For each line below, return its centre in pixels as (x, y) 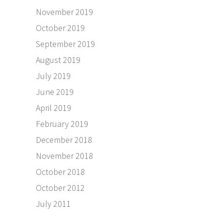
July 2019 (53, 76)
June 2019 (55, 92)
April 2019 (54, 108)
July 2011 (53, 204)
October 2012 (60, 188)
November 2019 (64, 12)
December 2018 (64, 140)
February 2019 (62, 124)
